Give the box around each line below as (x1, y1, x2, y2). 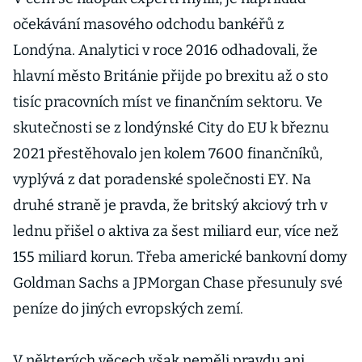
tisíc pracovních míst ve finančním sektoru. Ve (13, 93, 322, 111)
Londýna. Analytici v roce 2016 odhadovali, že (13, 41, 318, 59)
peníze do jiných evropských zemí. (13, 300, 246, 318)
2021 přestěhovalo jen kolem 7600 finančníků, (13, 145, 322, 162)
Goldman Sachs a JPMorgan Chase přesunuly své (13, 274, 343, 292)
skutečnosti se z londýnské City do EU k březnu (13, 119, 329, 137)
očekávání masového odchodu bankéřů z (13, 15, 284, 33)
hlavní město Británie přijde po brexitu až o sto (13, 67, 328, 85)
